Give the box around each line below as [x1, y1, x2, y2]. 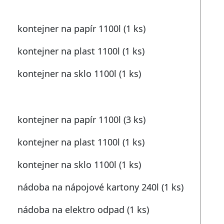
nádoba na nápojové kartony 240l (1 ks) [17, 181, 183, 193]
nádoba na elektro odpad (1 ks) [17, 203, 149, 216]
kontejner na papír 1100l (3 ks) [17, 113, 145, 126]
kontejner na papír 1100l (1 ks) [17, 22, 145, 35]
